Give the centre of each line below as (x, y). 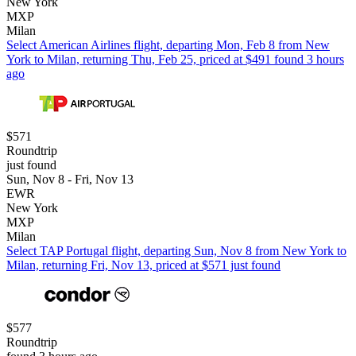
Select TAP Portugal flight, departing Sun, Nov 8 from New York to (176, 251)
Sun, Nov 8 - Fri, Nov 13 (70, 180)
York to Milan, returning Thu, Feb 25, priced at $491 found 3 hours (175, 60)
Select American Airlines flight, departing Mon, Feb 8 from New (168, 45)
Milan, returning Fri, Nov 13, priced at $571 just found (143, 265)
